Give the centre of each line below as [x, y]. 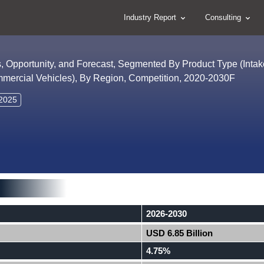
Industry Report [151, 17]
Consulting [224, 17]
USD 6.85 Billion [180, 233]
